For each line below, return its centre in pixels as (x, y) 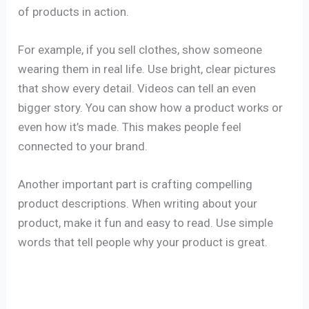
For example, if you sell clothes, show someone (140, 50)
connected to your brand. (83, 147)
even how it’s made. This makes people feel (130, 127)
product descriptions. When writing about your (138, 204)
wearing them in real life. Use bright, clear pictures (147, 69)
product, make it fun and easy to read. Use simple (146, 223)
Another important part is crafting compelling (136, 185)
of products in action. (74, 11)
